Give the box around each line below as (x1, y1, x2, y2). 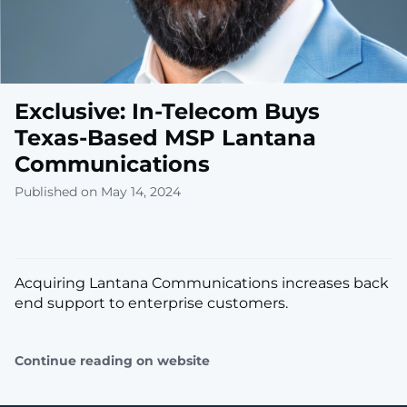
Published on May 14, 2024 (15, 184, 181, 200)
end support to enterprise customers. (15, 294, 288, 312)
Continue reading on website (15, 352, 210, 369)
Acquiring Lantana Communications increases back (15, 274, 389, 292)
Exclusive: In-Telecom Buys (15, 98, 320, 124)
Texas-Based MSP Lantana (15, 124, 316, 151)
